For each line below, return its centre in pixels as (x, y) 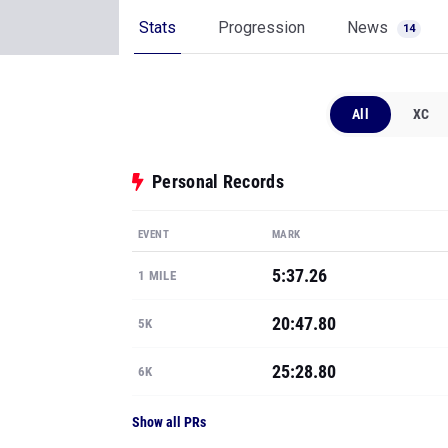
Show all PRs (169, 422)
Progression (261, 27)
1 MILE (157, 275)
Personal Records (218, 181)
